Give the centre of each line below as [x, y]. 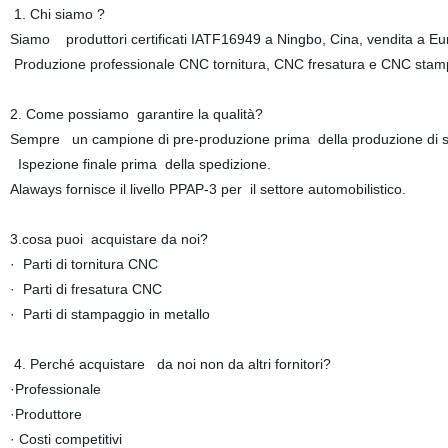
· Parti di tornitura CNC [83, 264]
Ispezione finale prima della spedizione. [140, 164]
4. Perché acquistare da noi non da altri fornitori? [170, 364]
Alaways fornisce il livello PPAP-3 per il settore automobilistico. [207, 189]
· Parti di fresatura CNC [85, 289]
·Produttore [45, 414]
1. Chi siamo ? [57, 14]
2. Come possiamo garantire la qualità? [136, 114]
